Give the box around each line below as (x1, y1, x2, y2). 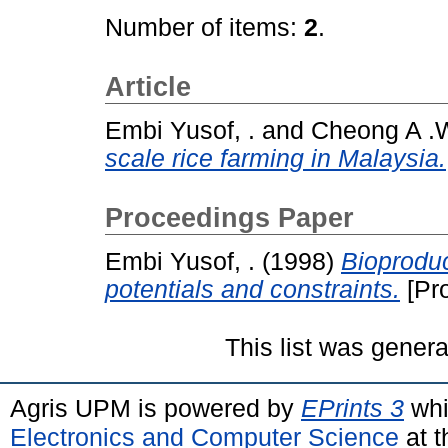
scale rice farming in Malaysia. (105, 144, 446, 172)
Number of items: (105, 14, 304, 41)
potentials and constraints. (105, 275, 400, 303)
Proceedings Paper (105, 202, 354, 233)
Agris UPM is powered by (10, 393, 301, 422)
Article (105, 72, 191, 102)
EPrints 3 (301, 393, 404, 422)
